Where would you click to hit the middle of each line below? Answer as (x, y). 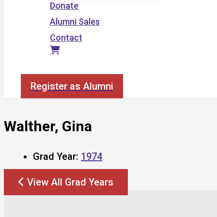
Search (34, 69)
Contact (66, 38)
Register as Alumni (72, 86)
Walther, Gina (48, 126)
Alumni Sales (75, 22)
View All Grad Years (70, 182)
